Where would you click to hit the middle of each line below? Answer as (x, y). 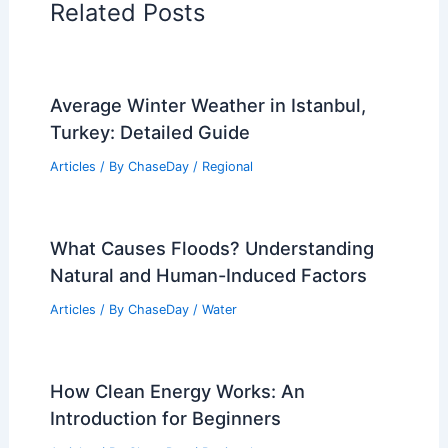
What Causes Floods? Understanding (211, 248)
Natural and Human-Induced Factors (208, 275)
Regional (227, 167)
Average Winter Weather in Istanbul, (207, 105)
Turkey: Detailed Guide (149, 132)
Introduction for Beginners (165, 417)
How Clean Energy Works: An (177, 390)
